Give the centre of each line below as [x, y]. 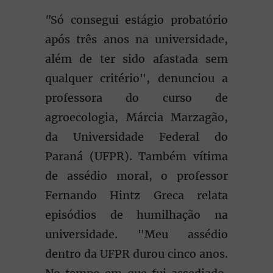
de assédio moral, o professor [136, 176]
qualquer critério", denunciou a [136, 78]
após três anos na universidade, [136, 39]
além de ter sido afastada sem [136, 59]
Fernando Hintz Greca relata [136, 195]
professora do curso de [136, 98]
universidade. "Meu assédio [136, 234]
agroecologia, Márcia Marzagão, [136, 117]
